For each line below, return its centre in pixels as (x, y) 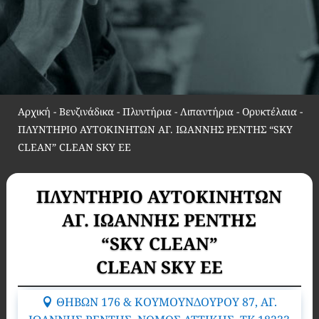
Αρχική (34, 111)
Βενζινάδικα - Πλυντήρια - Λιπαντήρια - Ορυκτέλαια (178, 111)
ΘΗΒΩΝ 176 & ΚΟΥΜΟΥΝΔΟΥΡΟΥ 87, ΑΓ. (166, 302)
